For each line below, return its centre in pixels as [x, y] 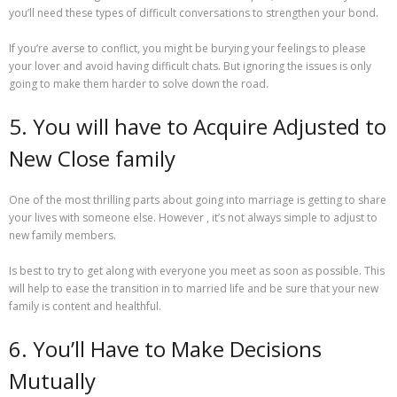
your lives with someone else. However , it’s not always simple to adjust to [193, 217]
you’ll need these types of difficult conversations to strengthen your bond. [194, 12]
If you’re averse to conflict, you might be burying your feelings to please [187, 48]
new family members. [62, 235]
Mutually [52, 380]
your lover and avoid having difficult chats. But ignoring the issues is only [190, 66]
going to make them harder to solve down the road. [139, 83]
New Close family [92, 158]
